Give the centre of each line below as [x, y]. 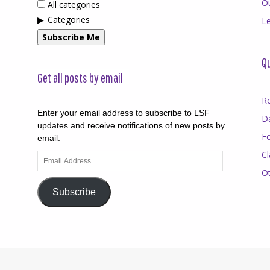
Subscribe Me [71, 37]
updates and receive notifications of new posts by [131, 125]
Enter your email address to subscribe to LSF [124, 112]
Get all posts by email [80, 77]
